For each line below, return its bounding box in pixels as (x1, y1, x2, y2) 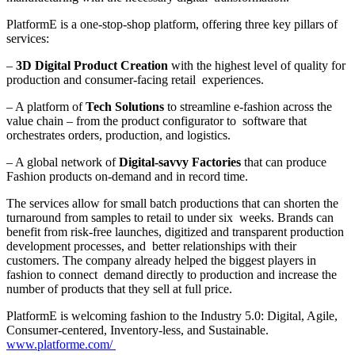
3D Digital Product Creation (16, 58, 171, 72)
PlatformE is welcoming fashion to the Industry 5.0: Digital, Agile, (6, 308, 338, 323)
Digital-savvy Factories (119, 155, 244, 169)
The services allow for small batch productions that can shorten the (6, 196, 338, 210)
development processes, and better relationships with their (6, 239, 296, 253)
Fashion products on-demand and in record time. (6, 169, 251, 183)
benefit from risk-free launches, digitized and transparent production (6, 224, 344, 239)
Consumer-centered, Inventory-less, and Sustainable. (6, 323, 269, 337)
